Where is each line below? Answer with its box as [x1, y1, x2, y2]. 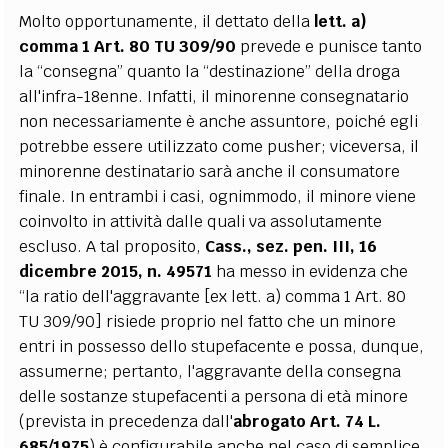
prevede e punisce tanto [236, 35, 423, 57]
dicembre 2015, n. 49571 [19, 260, 213, 282]
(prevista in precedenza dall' [19, 410, 234, 432]
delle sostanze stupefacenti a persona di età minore [19, 385, 409, 407]
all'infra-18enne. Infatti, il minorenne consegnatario [19, 85, 410, 107]
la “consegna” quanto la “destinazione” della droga [19, 60, 401, 82]
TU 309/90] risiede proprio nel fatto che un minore [19, 310, 397, 332]
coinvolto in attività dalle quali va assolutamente [19, 210, 383, 232]
